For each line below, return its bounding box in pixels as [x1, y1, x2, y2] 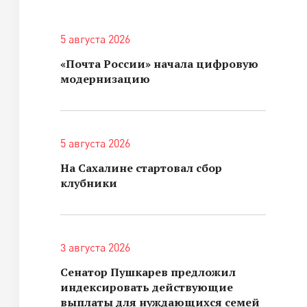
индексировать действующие [60, 280, 233, 295]
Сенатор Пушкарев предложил [60, 265, 236, 280]
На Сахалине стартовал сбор [60, 160, 222, 175]
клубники [60, 175, 117, 191]
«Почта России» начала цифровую [60, 56, 258, 71]
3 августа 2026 [60, 241, 130, 254]
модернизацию [60, 71, 150, 86]
